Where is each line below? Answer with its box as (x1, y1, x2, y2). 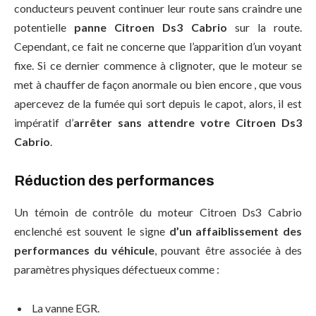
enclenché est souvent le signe (14, 224, 169, 238)
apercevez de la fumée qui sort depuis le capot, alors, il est (14, 96, 302, 110)
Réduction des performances (14, 173, 214, 189)
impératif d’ (14, 115, 73, 129)
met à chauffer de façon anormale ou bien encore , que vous (14, 77, 302, 91)
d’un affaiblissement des (169, 224, 303, 238)
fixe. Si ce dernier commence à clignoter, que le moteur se (14, 58, 302, 72)
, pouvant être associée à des (154, 243, 303, 257)
